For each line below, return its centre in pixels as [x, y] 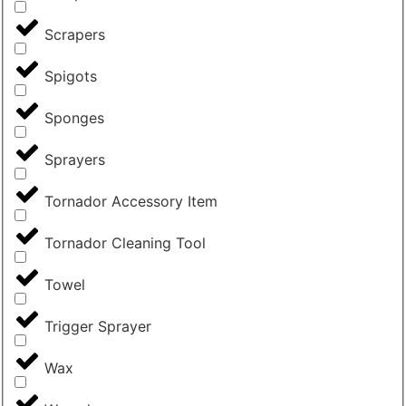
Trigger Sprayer [98, 327]
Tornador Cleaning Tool [125, 243]
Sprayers [75, 160]
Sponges [74, 118]
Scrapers [75, 35]
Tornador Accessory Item [131, 202]
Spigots [71, 77]
